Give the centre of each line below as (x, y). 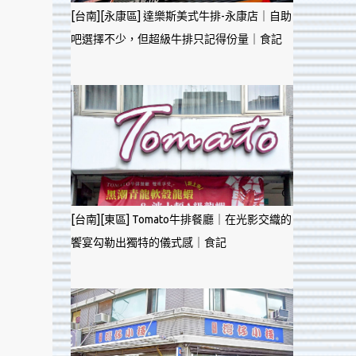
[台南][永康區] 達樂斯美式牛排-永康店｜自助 (181, 16)
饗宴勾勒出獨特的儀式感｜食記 (148, 242)
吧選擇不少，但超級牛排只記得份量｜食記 (176, 39)
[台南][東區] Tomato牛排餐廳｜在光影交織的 (181, 219)
